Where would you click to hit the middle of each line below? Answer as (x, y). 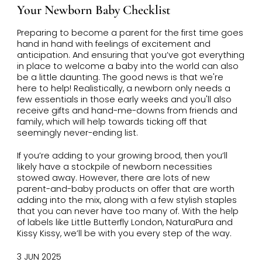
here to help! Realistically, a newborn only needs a (123, 89)
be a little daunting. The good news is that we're (120, 77)
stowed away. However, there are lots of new (113, 177)
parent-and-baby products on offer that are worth (125, 189)
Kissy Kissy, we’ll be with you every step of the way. (124, 233)
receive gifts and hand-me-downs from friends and (127, 111)
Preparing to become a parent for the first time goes (130, 33)
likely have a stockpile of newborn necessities (114, 166)
